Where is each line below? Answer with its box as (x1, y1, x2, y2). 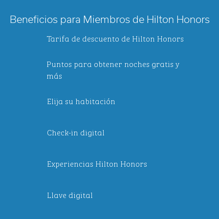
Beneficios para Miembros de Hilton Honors (9, 15, 210, 25)
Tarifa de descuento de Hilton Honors (47, 32, 184, 44)
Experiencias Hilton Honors (47, 157, 147, 169)
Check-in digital (47, 126, 105, 138)
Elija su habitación (47, 95, 115, 107)
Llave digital (47, 189, 93, 200)
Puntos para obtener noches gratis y (46, 58, 180, 69)
